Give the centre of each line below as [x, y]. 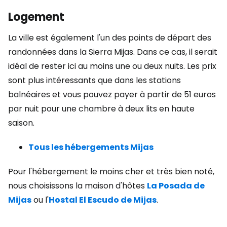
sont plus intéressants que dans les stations [94, 80]
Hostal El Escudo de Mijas [103, 200]
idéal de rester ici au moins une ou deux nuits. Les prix [112, 66]
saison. [21, 123]
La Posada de [176, 186]
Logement [36, 17]
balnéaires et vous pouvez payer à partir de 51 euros [112, 94]
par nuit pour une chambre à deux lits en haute [101, 109]
